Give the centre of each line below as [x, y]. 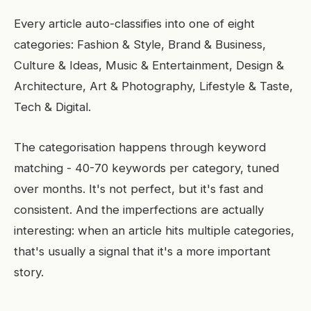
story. [29, 272]
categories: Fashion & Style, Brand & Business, [140, 44]
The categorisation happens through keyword [140, 147]
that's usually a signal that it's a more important [142, 251]
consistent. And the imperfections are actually [139, 210]
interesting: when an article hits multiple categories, [154, 230]
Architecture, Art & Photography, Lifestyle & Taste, [153, 86]
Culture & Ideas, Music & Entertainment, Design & [149, 65]
